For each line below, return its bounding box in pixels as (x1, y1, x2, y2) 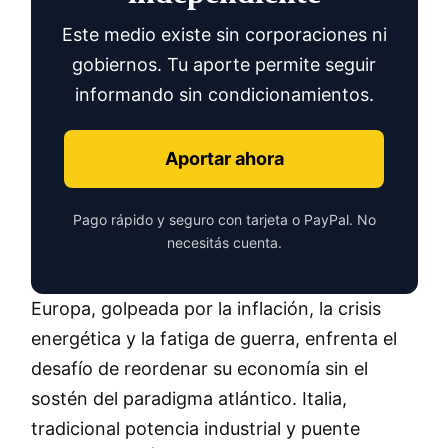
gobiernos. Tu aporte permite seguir (72, 54, 376, 76)
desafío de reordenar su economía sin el (30, 358, 368, 380)
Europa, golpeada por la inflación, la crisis (30, 298, 381, 320)
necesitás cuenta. (166, 234, 282, 252)
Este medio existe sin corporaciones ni (61, 24, 387, 46)
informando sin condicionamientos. (74, 84, 374, 106)
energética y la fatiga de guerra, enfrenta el (30, 328, 397, 350)
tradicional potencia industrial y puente (30, 418, 360, 440)
